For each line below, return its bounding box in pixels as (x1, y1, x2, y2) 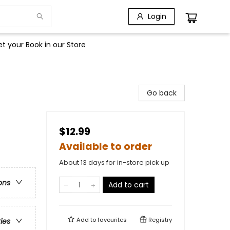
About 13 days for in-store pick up (59, 158, 169, 167)
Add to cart (108, 180, 149, 190)
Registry (147, 216, 172, 224)
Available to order (59, 140, 152, 154)
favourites (98, 216, 127, 224)
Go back (147, 88, 177, 98)
